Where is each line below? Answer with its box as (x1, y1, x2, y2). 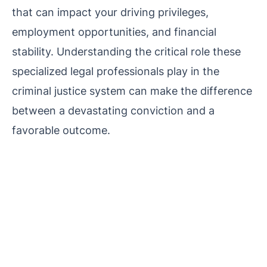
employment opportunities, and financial (12, 24, 216, 38)
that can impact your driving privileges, (12, 5, 209, 18)
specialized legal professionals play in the (12, 64, 219, 77)
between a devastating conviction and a (12, 103, 215, 117)
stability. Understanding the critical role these (12, 44, 241, 58)
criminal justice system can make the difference (12, 83, 252, 97)
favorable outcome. (12, 123, 110, 136)
